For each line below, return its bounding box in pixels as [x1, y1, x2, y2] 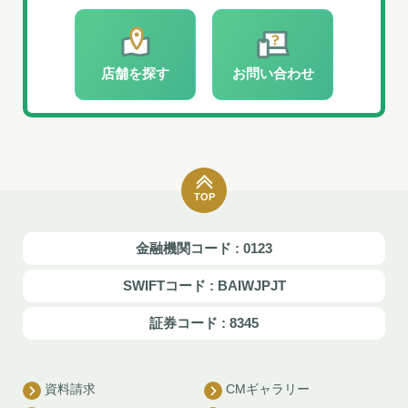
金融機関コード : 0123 [136, 240, 272, 256]
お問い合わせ [231, 66, 314, 81]
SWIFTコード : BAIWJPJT [122, 278, 286, 293]
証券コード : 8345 [149, 315, 259, 331]
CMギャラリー [226, 382, 310, 396]
